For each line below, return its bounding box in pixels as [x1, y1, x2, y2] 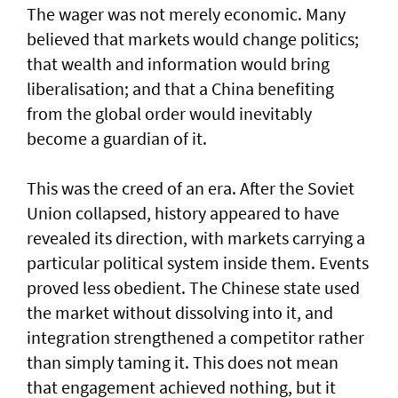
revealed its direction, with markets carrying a [27, 227, 365, 250]
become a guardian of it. [27, 127, 207, 150]
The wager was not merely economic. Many [27, 3, 346, 26]
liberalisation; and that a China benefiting [27, 77, 334, 100]
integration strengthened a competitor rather [27, 326, 364, 349]
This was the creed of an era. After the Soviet [27, 177, 354, 200]
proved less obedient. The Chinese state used [27, 276, 360, 299]
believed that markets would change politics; [27, 28, 359, 51]
